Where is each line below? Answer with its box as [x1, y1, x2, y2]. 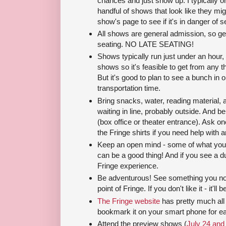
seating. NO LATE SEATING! [97, 40, 194, 49]
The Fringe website [97, 196, 160, 205]
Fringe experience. [97, 161, 158, 171]
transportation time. [97, 84, 160, 93]
